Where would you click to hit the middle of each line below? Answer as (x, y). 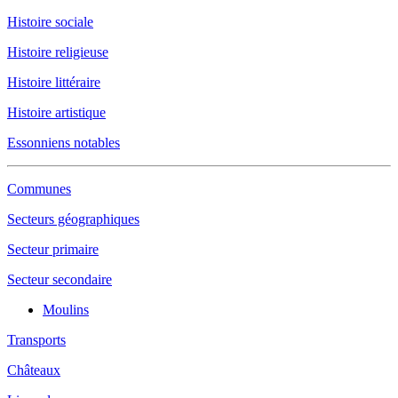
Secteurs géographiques (73, 219)
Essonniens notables (64, 143)
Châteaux (34, 370)
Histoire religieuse (58, 52)
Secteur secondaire (60, 279)
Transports (36, 340)
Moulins (66, 310)
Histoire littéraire (54, 82)
